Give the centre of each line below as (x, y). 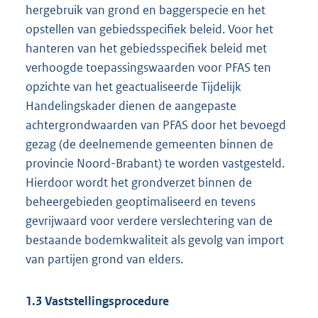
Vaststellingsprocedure (105, 301)
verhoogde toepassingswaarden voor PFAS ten (148, 68)
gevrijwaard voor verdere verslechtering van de (149, 221)
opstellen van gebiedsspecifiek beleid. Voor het (149, 29)
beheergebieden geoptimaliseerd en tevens (141, 202)
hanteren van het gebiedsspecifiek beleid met (146, 49)
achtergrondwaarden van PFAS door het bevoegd (156, 125)
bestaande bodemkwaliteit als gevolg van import (155, 240)
